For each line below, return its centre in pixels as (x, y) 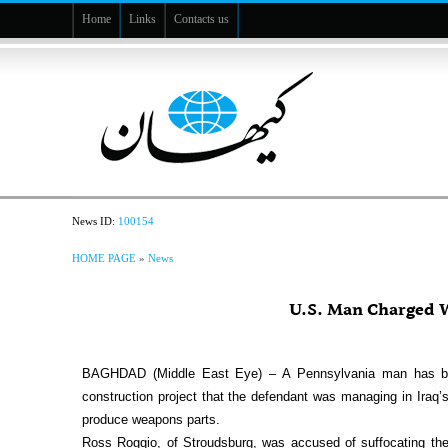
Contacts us (201, 19)
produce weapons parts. (151, 419)
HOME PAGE (104, 258)
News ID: (95, 221)
